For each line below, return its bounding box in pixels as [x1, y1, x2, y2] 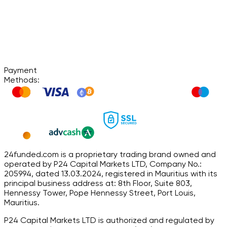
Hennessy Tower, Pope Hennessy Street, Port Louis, [4, 187, 196, 198]
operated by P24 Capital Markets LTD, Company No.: [4, 159, 202, 169]
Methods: [4, 74, 40, 85]
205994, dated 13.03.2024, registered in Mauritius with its [4, 168, 217, 178]
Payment [4, 65, 37, 75]
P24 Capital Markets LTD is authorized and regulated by [4, 215, 214, 225]
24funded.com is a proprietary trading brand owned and [4, 149, 216, 159]
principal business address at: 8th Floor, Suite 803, [4, 178, 192, 188]
